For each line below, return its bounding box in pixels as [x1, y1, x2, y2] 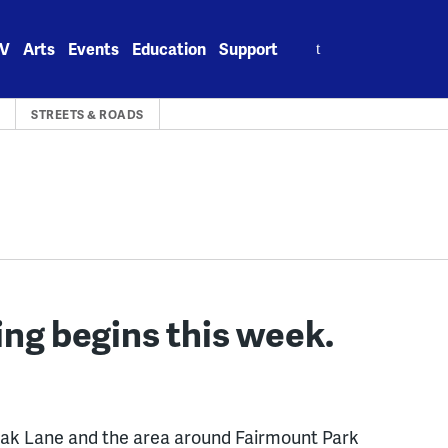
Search [292, 26, 344, 49]
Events [68, 37, 120, 60]
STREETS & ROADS [31, 106, 144, 123]
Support [219, 37, 279, 60]
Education [132, 37, 207, 60]
